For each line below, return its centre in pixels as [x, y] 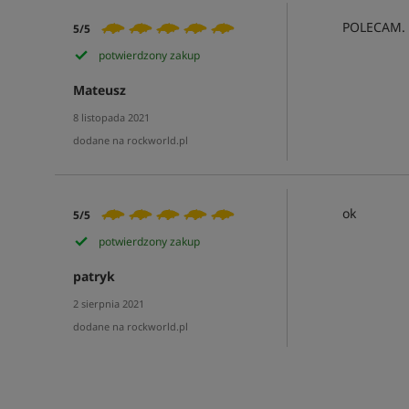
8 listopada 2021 [111, 117]
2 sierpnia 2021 [108, 304]
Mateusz [99, 90]
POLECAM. [373, 27]
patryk [94, 276]
